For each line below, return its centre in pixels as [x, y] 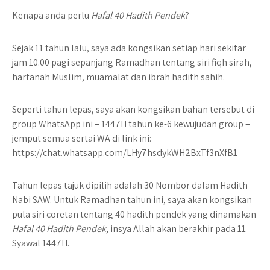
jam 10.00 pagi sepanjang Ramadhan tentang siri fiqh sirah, [132, 62]
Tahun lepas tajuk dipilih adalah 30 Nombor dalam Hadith [130, 185]
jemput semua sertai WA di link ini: [82, 138]
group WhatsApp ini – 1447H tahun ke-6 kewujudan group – [131, 124]
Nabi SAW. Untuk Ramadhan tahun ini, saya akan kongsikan [132, 200]
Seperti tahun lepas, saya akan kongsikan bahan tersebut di [133, 109]
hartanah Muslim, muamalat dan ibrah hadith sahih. [118, 77]
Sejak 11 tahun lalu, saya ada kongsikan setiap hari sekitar [129, 48]
